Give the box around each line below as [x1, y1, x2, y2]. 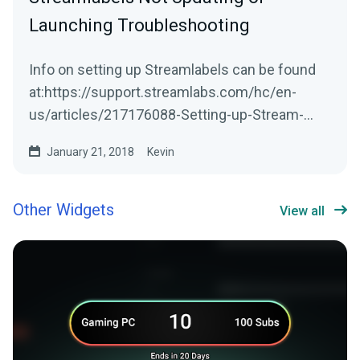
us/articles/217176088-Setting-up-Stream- [29, 106, 304, 124]
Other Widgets [13, 198, 114, 223]
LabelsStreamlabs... [29, 129, 153, 146]
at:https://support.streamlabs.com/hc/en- [29, 84, 297, 101]
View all [280, 203, 325, 219]
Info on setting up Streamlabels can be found [29, 61, 316, 79]
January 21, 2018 [47, 145, 134, 159]
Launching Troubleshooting [29, 15, 250, 36]
